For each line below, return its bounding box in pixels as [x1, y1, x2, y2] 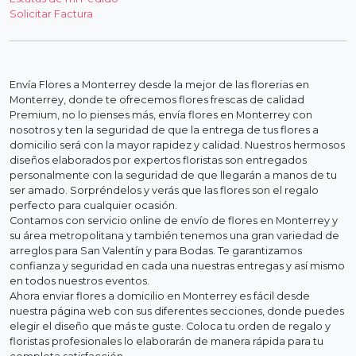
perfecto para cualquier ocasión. [10, 199, 177, 211]
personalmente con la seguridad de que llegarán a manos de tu [10, 168, 337, 181]
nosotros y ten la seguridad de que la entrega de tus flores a [10, 123, 319, 136]
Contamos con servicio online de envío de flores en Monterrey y [10, 214, 338, 226]
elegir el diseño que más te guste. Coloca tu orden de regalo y [10, 319, 331, 332]
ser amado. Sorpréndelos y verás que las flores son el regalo [10, 184, 319, 196]
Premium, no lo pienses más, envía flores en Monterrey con [10, 108, 312, 121]
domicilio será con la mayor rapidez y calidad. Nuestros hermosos [10, 138, 345, 151]
